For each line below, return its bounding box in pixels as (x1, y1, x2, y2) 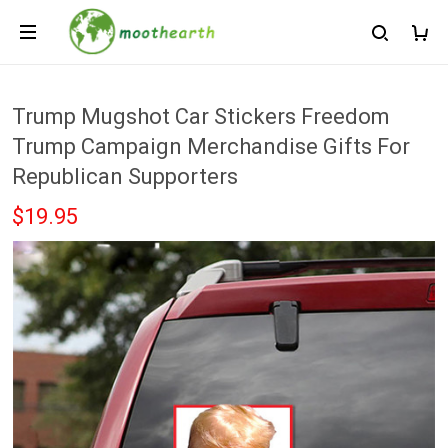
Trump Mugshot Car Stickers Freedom (12, 104, 390, 129)
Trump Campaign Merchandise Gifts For (12, 134, 410, 159)
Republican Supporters (12, 164, 238, 189)
